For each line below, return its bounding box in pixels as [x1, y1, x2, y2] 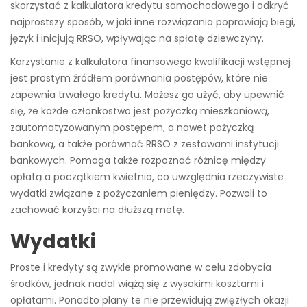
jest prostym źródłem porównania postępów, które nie [10, 71, 268, 86]
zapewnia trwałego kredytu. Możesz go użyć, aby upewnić [10, 88, 284, 102]
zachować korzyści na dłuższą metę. [10, 203, 184, 217]
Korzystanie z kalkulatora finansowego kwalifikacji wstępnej [10, 55, 291, 69]
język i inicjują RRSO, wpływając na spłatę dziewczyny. [10, 32, 264, 46]
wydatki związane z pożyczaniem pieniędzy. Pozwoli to [10, 186, 267, 201]
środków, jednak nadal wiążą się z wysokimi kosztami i [10, 277, 264, 291]
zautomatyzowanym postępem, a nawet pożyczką [10, 121, 254, 135]
